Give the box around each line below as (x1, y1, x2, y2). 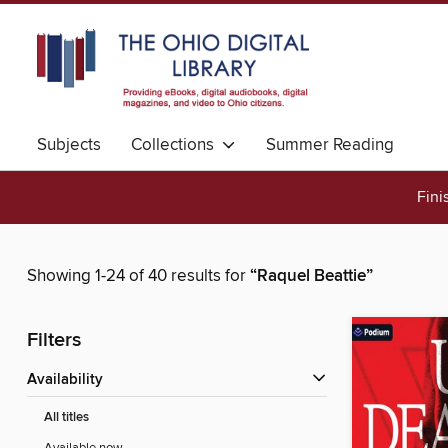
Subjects (37, 134, 101, 156)
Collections (131, 134, 222, 156)
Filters (27, 328, 81, 354)
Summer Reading (266, 134, 394, 156)
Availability (37, 371, 103, 390)
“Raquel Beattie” (250, 265, 373, 288)
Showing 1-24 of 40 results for (27, 265, 250, 288)
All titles (44, 409, 89, 427)
